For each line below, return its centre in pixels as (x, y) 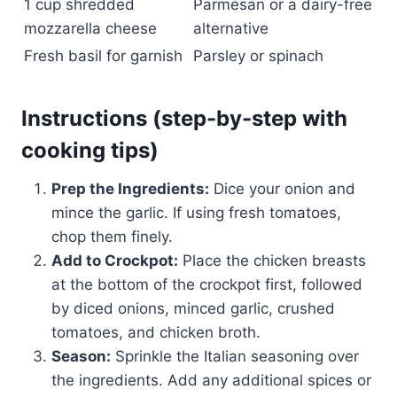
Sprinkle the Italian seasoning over (235, 356)
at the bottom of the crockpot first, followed (207, 284)
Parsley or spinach (258, 55)
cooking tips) (90, 150)
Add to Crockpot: (115, 260)
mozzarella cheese (90, 28)
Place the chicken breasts (272, 260)
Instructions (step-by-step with (184, 118)
